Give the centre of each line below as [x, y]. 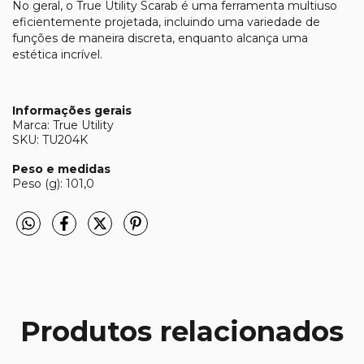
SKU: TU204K [50, 139]
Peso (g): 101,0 [53, 183]
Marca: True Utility [63, 125]
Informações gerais [72, 110]
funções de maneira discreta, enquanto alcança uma [160, 38]
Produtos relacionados [182, 332]
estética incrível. [57, 54]
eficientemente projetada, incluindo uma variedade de [166, 22]
